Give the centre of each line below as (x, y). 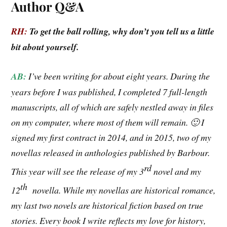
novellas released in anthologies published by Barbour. (111, 152)
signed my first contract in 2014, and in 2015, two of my (111, 137)
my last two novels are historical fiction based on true (107, 205)
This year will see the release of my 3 (78, 171)
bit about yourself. (45, 47)
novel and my (177, 171)
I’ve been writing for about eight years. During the (119, 76)
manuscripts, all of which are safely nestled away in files (112, 107)
